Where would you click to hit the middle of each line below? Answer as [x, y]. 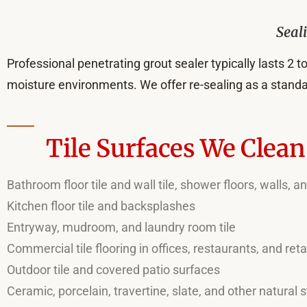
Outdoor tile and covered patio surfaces [113, 270]
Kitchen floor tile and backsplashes [101, 206]
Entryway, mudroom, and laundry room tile [121, 227]
